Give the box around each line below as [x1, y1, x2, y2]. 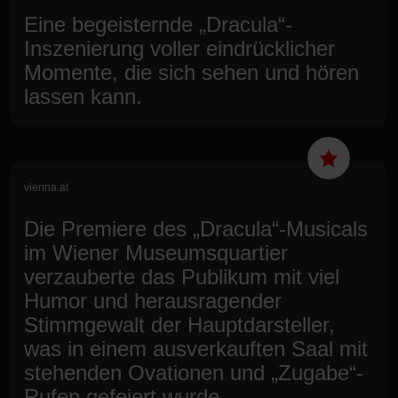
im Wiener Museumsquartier [24, 240, 288, 265]
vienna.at [24, 180, 68, 194]
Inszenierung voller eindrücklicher [24, 36, 335, 60]
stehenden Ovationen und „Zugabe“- [24, 360, 363, 385]
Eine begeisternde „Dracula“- [24, 12, 292, 36]
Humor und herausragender [24, 288, 282, 313]
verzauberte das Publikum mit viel [24, 264, 339, 289]
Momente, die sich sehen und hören [24, 60, 359, 84]
